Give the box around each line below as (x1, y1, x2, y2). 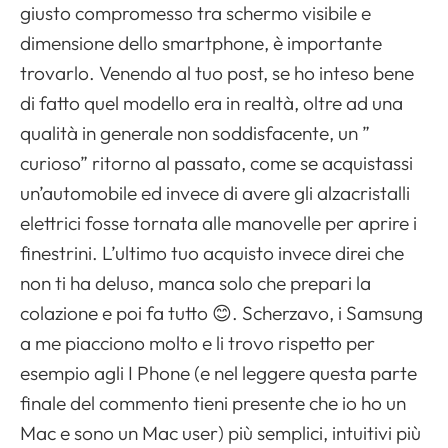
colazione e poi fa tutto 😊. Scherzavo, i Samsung (20, 300, 423, 325)
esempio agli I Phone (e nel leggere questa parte (20, 360, 417, 385)
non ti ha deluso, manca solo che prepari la (20, 270, 371, 295)
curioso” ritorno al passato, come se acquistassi (20, 150, 413, 175)
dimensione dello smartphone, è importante (20, 30, 382, 55)
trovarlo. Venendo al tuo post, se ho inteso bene (20, 60, 414, 85)
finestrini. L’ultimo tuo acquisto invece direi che (20, 240, 404, 265)
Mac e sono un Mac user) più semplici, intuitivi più (20, 420, 421, 445)
